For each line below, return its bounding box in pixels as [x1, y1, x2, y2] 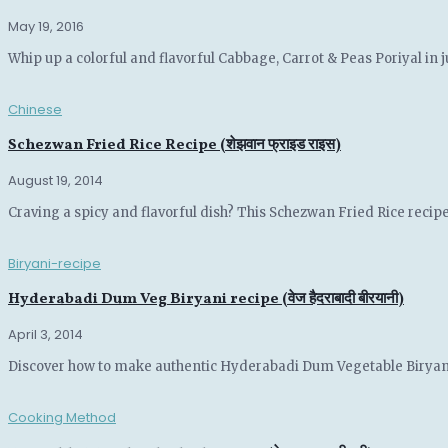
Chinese [8, 99, 62, 119]
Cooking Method [8, 408, 116, 428]
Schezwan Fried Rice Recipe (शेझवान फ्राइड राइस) [8, 134, 341, 156]
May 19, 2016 [8, 16, 84, 36]
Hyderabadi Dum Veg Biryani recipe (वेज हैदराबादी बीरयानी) [8, 289, 404, 311]
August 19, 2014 [8, 171, 103, 191]
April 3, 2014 [8, 325, 83, 345]
